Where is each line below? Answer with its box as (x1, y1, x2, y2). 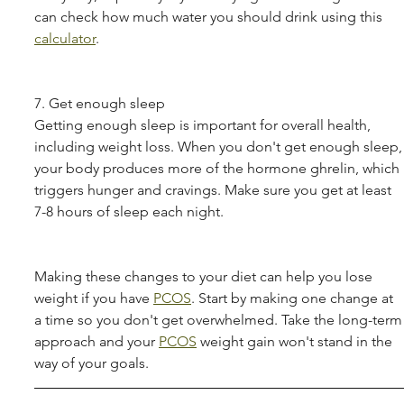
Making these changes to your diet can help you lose (34, 267, 376, 285)
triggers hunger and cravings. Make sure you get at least (34, 180, 395, 198)
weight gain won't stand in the (197, 332, 396, 350)
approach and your (34, 332, 159, 350)
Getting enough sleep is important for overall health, (34, 115, 374, 133)
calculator (34, 29, 96, 47)
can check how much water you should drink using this (34, 7, 386, 25)
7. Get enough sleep (34, 94, 165, 112)
